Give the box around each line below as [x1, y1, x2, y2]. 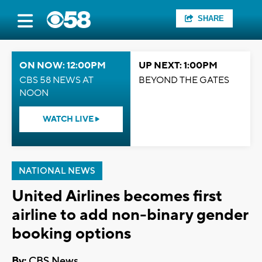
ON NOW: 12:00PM [19, 60, 106, 71]
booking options [12, 223, 131, 244]
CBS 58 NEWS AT [19, 74, 94, 86]
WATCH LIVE [43, 114, 95, 125]
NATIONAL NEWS [19, 166, 95, 177]
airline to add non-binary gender [12, 205, 248, 225]
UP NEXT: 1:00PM [139, 60, 218, 71]
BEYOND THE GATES [139, 74, 229, 86]
